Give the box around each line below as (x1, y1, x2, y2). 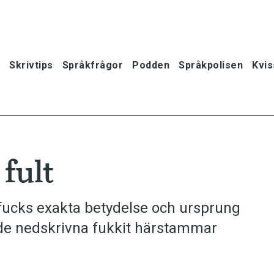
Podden (132, 59, 169, 71)
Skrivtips (9, 59, 53, 71)
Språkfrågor (62, 59, 123, 71)
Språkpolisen (179, 59, 243, 71)
